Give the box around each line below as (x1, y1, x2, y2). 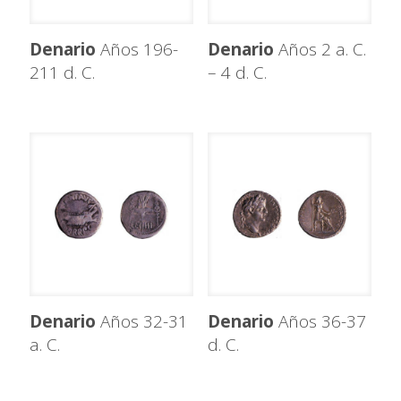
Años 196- (96, 38, 178, 62)
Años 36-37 (273, 310, 366, 334)
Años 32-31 (96, 310, 188, 334)
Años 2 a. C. (273, 38, 366, 62)
